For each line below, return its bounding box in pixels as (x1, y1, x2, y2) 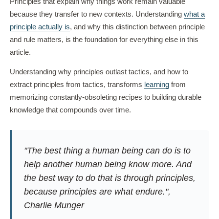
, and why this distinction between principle (70, 23, 205, 31)
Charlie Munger (23, 200, 84, 210)
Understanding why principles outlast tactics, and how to (10, 68, 188, 76)
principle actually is (10, 23, 70, 31)
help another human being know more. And (23, 159, 192, 169)
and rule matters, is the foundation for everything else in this (10, 36, 198, 44)
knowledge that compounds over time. (10, 106, 131, 114)
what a (184, 10, 205, 18)
